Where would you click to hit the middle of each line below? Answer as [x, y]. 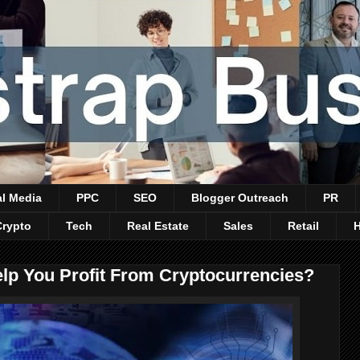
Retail [303, 226]
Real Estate [158, 226]
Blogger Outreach [240, 198]
